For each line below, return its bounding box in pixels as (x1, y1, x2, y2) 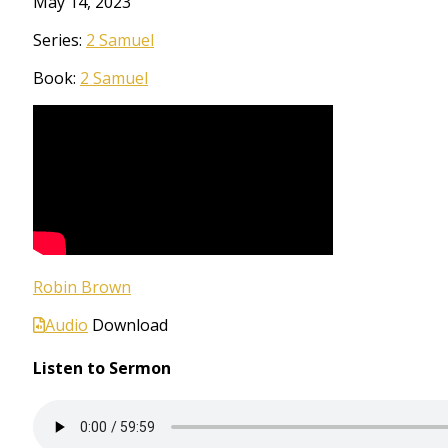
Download (92, 313, 168, 336)
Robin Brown (33, 275, 131, 298)
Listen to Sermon (33, 356, 171, 379)
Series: (33, 28, 86, 51)
